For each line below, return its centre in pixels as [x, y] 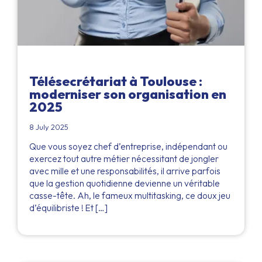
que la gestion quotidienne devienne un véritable [125, 184]
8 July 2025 [49, 127]
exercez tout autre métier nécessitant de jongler [124, 159]
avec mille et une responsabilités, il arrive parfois [125, 171]
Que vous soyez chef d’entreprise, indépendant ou [128, 147]
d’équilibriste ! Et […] [68, 208]
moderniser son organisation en [128, 94]
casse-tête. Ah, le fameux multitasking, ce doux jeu [130, 196]
